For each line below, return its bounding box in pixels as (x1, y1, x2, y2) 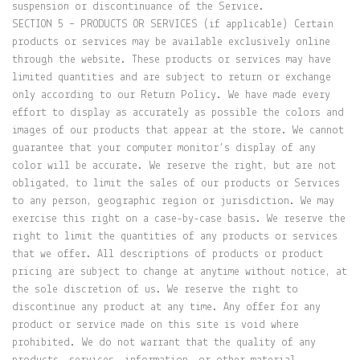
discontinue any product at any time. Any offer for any (12, 301, 321, 313)
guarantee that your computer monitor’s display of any (12, 142, 316, 154)
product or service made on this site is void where (12, 319, 299, 331)
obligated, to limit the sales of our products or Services (12, 178, 340, 190)
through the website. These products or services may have (12, 54, 331, 66)
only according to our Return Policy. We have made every (12, 89, 330, 101)
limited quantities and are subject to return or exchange (12, 72, 331, 84)
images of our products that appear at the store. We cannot (12, 125, 344, 137)
